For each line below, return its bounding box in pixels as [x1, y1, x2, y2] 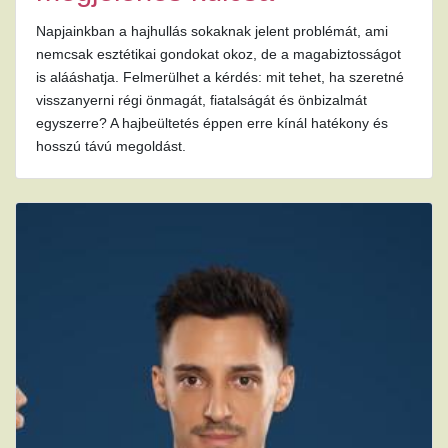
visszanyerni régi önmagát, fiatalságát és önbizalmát [36, 91, 367, 108]
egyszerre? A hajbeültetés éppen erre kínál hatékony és [36, 114, 388, 131]
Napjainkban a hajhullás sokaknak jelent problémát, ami [36, 22, 388, 39]
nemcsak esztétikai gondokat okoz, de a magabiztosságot [36, 45, 401, 62]
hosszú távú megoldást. [36, 137, 186, 154]
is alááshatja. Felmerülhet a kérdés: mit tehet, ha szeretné [36, 68, 404, 85]
